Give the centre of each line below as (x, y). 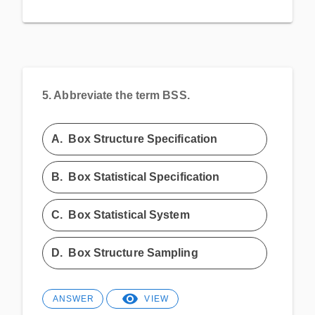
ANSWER (73, 298)
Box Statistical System (129, 214)
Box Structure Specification (143, 139)
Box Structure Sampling (133, 252)
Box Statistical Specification (144, 176)
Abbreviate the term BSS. (122, 95)
